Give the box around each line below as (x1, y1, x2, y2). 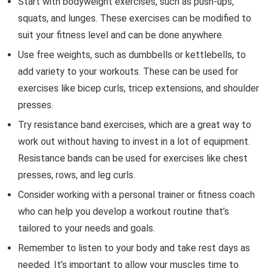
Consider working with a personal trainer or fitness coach (18, 188, 255, 200)
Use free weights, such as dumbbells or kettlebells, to (18, 48, 246, 60)
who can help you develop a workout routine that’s (18, 205, 229, 217)
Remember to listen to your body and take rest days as (18, 242, 250, 254)
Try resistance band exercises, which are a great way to (18, 118, 251, 130)
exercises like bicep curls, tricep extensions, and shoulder (18, 82, 259, 94)
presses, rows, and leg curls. (18, 169, 135, 181)
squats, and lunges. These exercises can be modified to (18, 12, 251, 24)
